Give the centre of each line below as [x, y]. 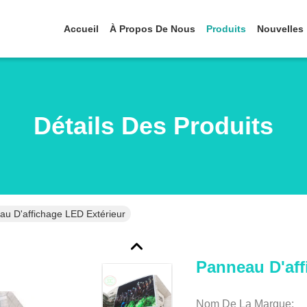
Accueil [81, 29]
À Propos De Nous [152, 29]
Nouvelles [280, 29]
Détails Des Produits [153, 126]
